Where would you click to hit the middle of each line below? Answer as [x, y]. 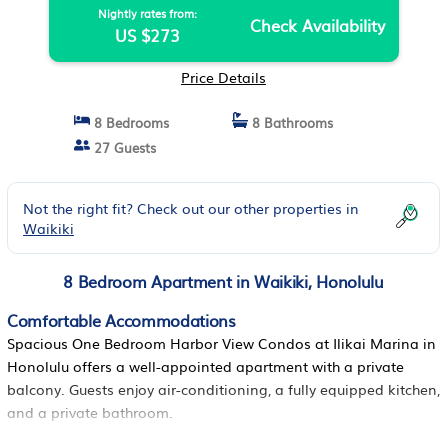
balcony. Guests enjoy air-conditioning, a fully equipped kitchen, [223, 389]
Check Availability [317, 25]
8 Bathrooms [290, 122]
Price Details [223, 77]
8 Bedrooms [129, 122]
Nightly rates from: [147, 13]
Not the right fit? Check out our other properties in [191, 208]
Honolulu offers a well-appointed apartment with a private [205, 366]
